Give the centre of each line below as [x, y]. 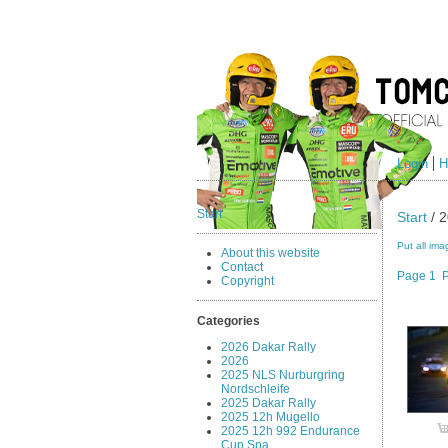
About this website [271, 253]
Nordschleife [256, 388]
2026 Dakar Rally [269, 346]
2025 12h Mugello [271, 416]
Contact [242, 267]
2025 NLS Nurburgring [283, 374]
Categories [228, 320]
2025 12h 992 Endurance [291, 430]
